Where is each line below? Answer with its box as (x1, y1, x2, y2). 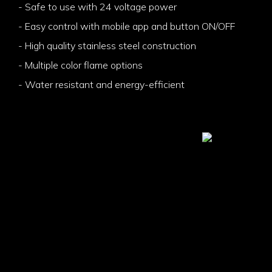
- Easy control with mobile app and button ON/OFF (18, 19, 235, 32)
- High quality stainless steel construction (18, 39, 196, 52)
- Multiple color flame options (18, 58, 143, 71)
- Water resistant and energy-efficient (18, 78, 185, 90)
